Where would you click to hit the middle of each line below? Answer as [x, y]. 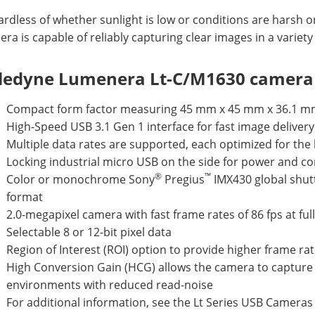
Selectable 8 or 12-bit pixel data [89, 232]
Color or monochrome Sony [81, 179]
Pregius [183, 179]
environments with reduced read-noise [110, 285]
